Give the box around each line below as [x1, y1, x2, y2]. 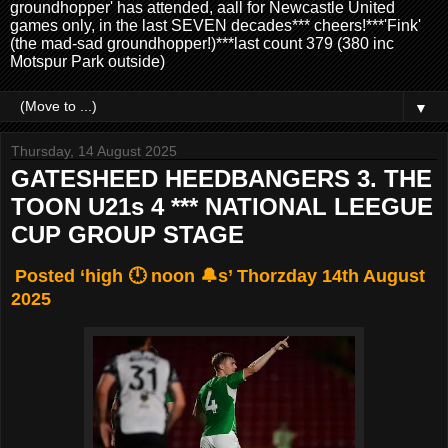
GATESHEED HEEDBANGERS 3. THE [11, 164, 432, 192]
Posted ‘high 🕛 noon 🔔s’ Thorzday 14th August [15, 265, 425, 286]
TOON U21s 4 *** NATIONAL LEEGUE [11, 192, 433, 220]
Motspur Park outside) [10, 52, 165, 70]
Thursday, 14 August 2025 [11, 142, 177, 159]
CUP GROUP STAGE [11, 220, 244, 248]
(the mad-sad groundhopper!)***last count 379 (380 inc [10, 34, 394, 52]
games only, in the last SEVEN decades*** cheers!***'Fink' [10, 16, 421, 34]
